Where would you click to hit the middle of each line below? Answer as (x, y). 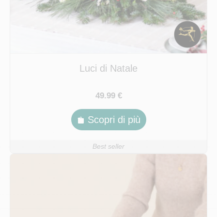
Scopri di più (114, 120)
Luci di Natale (108, 69)
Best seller (108, 147)
